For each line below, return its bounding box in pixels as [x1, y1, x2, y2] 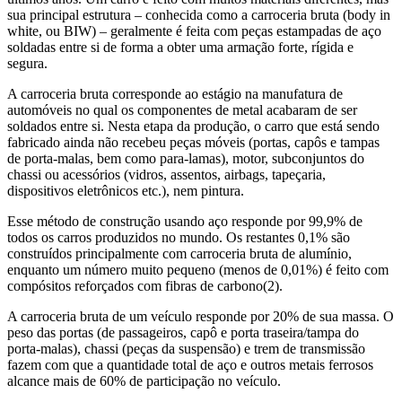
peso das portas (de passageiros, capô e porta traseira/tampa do [7, 324, 359, 340]
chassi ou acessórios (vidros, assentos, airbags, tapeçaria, [7, 166, 326, 182]
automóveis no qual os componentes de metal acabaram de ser [7, 101, 357, 118]
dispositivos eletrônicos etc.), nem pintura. [7, 182, 244, 198]
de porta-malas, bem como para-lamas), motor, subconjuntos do [7, 150, 364, 166]
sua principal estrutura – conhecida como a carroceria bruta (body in [7, 6, 390, 22]
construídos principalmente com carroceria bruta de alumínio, [7, 245, 352, 261]
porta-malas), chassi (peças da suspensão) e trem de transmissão [7, 340, 365, 356]
